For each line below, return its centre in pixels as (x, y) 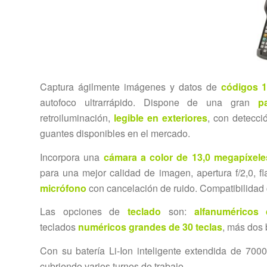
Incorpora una (72, 157)
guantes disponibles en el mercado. (115, 133)
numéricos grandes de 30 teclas (150, 227)
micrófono (63, 188)
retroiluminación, (77, 118)
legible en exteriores (161, 118)
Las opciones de (84, 212)
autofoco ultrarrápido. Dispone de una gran (149, 103)
